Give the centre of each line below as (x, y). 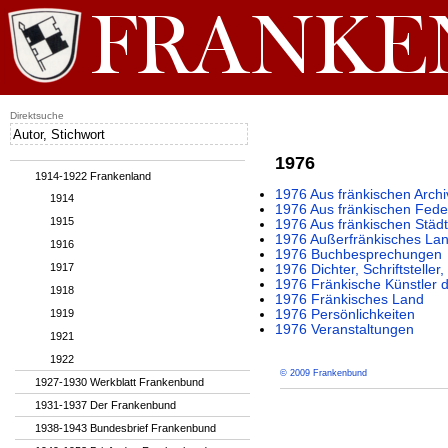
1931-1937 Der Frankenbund (105, 405)
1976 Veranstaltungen (344, 329)
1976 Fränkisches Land (349, 299)
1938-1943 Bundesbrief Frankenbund (125, 428)
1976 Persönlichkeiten (345, 314)
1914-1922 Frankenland (93, 176)
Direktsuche (37, 115)
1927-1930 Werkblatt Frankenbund (119, 382)
